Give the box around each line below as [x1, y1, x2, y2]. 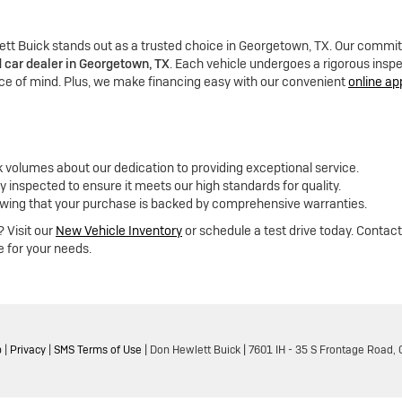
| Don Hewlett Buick [142, 343, 240, 358]
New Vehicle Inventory [56, 223, 182, 239]
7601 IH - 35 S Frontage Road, [246, 343, 396, 358]
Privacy [10, 343, 46, 358]
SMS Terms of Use [54, 343, 142, 358]
